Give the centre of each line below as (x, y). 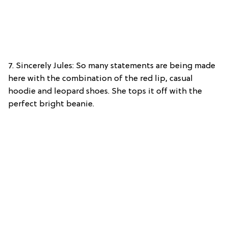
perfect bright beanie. (51, 105)
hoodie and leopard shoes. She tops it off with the (105, 92)
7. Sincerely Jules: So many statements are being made (112, 66)
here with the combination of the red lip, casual (101, 79)
